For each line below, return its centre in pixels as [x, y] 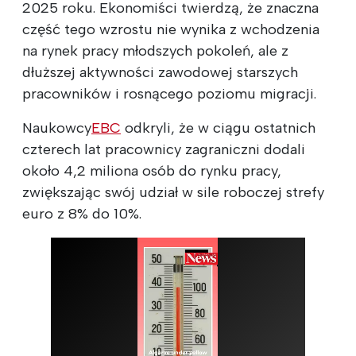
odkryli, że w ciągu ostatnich [218, 128]
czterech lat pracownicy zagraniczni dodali [164, 149]
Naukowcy [57, 128]
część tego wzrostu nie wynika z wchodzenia [171, 29]
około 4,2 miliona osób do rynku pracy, [152, 170]
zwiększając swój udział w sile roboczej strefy [173, 192]
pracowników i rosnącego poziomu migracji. [169, 93]
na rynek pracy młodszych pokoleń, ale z [155, 50]
